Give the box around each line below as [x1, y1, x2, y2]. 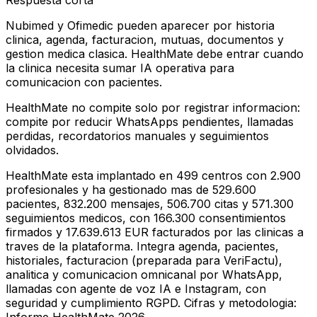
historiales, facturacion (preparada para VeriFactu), [6, 253, 282, 268]
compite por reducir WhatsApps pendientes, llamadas [6, 115, 294, 129]
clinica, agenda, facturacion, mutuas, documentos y [6, 33, 284, 47]
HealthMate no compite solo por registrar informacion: [6, 100, 300, 115]
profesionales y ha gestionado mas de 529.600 [6, 183, 256, 197]
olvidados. [6, 143, 59, 158]
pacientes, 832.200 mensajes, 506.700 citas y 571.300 [6, 197, 294, 212]
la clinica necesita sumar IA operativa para [6, 61, 234, 76]
